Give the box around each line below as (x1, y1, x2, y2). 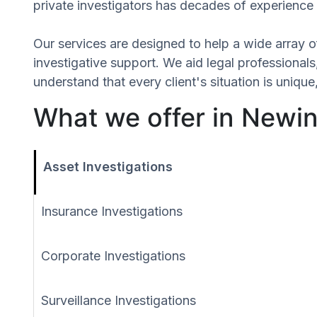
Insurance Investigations (41, 203, 183, 219)
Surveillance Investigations (41, 292, 196, 308)
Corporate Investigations (41, 248, 185, 263)
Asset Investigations (43, 158, 173, 174)
